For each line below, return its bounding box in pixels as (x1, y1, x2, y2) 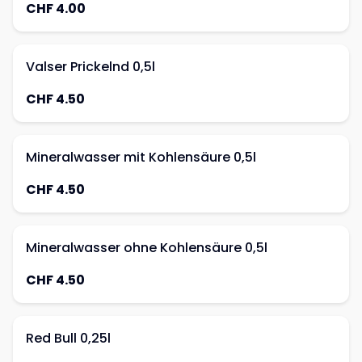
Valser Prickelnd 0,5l (26, 57, 155, 76)
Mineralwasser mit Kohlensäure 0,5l (26, 148, 256, 166)
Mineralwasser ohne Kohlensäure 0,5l (26, 238, 267, 257)
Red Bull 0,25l (26, 329, 111, 347)
